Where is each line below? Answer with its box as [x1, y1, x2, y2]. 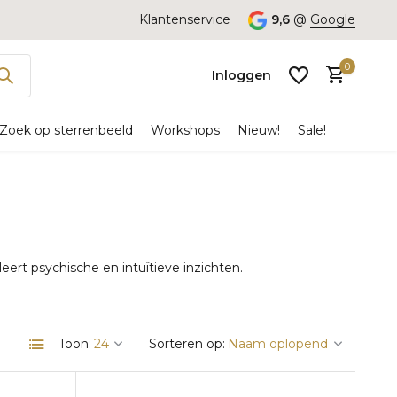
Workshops [151, 122, 220, 138]
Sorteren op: [149, 336, 225, 352]
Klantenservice [138, 12, 230, 27]
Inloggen [212, 66, 271, 83]
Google [310, 12, 355, 27]
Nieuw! [237, 122, 280, 138]
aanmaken [144, 232, 214, 249]
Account [195, 214, 251, 230]
